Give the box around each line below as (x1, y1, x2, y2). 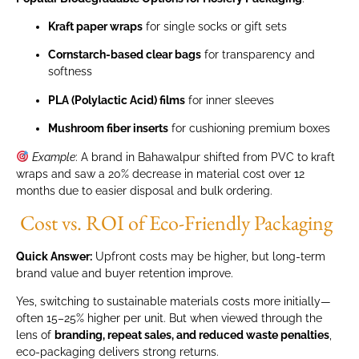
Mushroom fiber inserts (48, 122, 168, 135)
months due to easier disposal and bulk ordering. (16, 184, 272, 197)
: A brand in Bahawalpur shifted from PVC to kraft (75, 150, 335, 163)
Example (31, 150, 75, 163)
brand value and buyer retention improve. (16, 267, 233, 280)
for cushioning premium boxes (168, 122, 330, 135)
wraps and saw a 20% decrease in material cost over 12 (16, 167, 305, 180)
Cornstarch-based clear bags (48, 48, 201, 62)
